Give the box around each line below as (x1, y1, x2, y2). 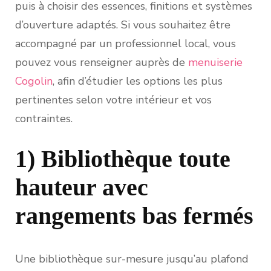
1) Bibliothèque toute (15, 145, 230, 173)
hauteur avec (15, 174, 148, 201)
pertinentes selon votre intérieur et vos (15, 93, 212, 108)
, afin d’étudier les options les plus (53, 74, 223, 89)
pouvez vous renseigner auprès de (15, 55, 188, 70)
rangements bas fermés (15, 202, 253, 230)
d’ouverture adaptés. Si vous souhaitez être (15, 18, 230, 33)
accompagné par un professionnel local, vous (15, 36, 236, 51)
